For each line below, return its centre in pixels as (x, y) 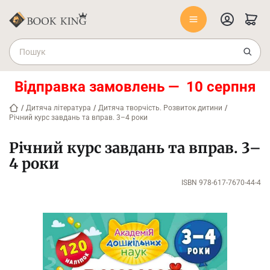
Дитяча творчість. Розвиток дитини (160, 108)
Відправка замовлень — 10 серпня (135, 87)
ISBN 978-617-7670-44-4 (221, 183)
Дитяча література (58, 108)
